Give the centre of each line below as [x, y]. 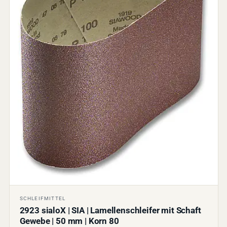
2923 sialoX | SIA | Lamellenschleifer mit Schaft [110, 210]
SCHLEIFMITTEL [43, 198]
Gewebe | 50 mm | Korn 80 [69, 221]
